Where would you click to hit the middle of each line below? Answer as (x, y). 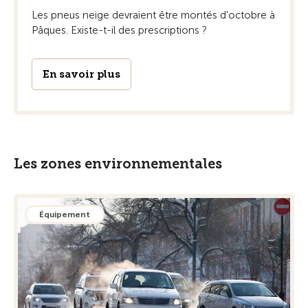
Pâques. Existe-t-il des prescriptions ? (119, 31)
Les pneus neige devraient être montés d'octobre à (153, 15)
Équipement (65, 215)
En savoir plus (81, 75)
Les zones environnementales (118, 164)
